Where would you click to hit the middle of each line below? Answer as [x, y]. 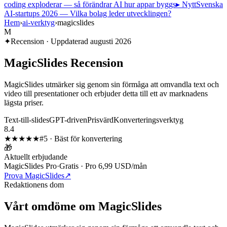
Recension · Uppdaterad [50, 41]
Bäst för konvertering [88, 138]
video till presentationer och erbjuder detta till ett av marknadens [106, 93]
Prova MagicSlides [34, 175]
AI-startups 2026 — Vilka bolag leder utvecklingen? [88, 13]
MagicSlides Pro [30, 166]
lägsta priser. [24, 102]
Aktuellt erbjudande [36, 157]
